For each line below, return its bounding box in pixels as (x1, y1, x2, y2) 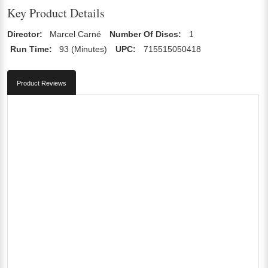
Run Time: (10, 44, 52, 54)
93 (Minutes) (59, 44, 108, 54)
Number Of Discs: (109, 29, 182, 39)
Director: (7, 29, 42, 39)
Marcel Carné (50, 29, 102, 39)
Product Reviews (17, 79, 66, 87)
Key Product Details (7, 4, 105, 21)
